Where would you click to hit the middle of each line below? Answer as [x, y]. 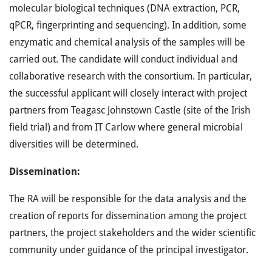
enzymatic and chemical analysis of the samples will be [127, 42]
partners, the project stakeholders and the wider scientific [132, 233]
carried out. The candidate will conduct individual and [123, 59]
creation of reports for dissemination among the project [128, 216]
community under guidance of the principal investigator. [129, 250]
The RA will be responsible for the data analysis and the [128, 199]
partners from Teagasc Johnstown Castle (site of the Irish [130, 110]
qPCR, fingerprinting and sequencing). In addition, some [128, 25]
